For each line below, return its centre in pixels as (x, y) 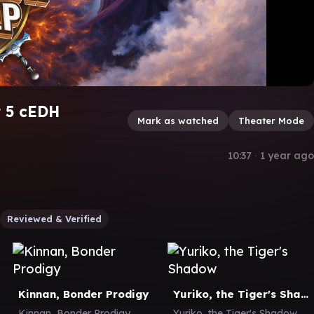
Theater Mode (271, 120)
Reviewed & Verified (54, 218)
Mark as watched (178, 120)
